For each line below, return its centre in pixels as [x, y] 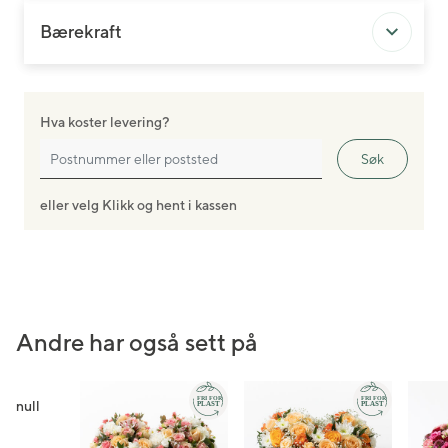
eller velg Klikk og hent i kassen [138, 205]
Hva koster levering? [104, 122]
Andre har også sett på [137, 342]
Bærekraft [81, 31]
